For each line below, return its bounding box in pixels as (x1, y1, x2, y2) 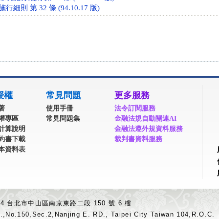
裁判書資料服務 (114, 135, 162, 143)
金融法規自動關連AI (114, 114, 176, 122)
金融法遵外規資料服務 (114, 125, 183, 132)
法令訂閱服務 (114, 104, 155, 112)
